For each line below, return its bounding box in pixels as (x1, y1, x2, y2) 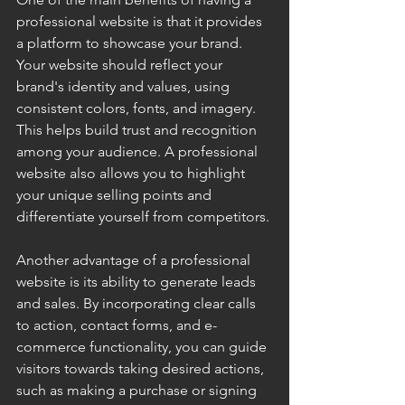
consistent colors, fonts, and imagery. (16, 99, 259, 117)
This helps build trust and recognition (16, 121, 260, 138)
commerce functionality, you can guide (16, 338, 270, 355)
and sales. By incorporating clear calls (16, 295, 259, 312)
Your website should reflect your (16, 56, 226, 73)
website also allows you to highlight (16, 165, 249, 182)
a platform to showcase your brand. (16, 34, 246, 52)
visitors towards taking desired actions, (16, 360, 268, 377)
